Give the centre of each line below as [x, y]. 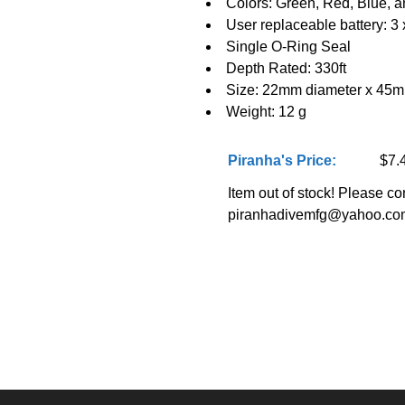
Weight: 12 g [266, 112]
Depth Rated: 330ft [286, 68]
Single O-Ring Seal [288, 47]
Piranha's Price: [282, 160]
